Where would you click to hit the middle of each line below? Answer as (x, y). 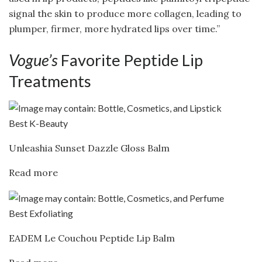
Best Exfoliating (41, 213)
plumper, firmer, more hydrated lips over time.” (114, 29)
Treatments (50, 81)
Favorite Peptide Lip (130, 60)
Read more (33, 173)
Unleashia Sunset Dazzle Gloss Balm (89, 148)
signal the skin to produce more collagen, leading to (125, 13)
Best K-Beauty (38, 123)
